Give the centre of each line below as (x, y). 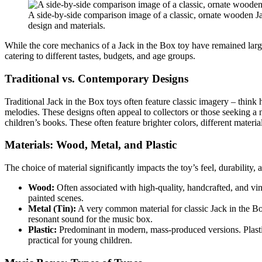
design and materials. (67, 26)
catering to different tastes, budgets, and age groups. (100, 56)
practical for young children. (80, 240)
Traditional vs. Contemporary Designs (96, 79)
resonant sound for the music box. (90, 219)
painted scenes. (56, 198)
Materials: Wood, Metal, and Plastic (91, 145)
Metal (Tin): (52, 209)
